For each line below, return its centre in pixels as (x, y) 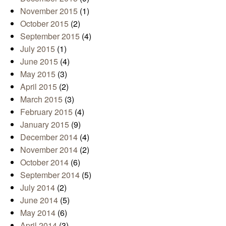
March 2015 (41, 99)
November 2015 (49, 11)
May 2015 (38, 74)
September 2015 (50, 36)
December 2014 (49, 137)
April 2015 (39, 86)
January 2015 (45, 124)
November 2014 (49, 149)
